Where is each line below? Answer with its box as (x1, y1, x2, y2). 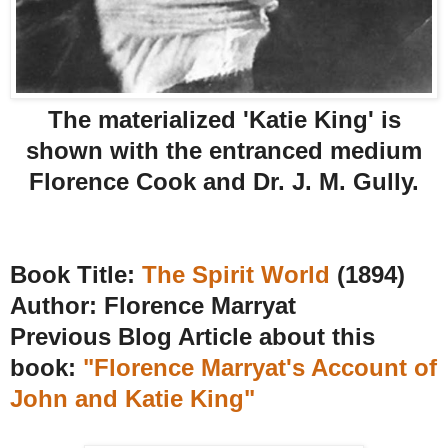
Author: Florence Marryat (10, 291, 296, 319)
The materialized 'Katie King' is (47, 105, 401, 133)
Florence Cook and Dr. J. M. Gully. (29, 167, 419, 195)
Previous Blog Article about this (10, 322, 375, 350)
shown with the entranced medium (26, 136, 422, 164)
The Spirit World (142, 260, 330, 288)
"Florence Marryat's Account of (83, 353, 437, 381)
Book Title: (10, 260, 142, 288)
